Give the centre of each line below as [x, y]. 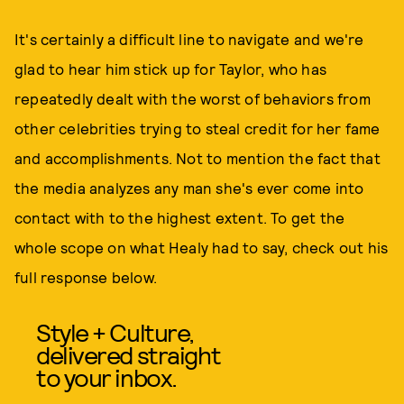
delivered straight [129, 354]
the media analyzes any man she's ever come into [189, 188]
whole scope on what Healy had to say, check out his [202, 247]
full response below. [86, 277]
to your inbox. [106, 377]
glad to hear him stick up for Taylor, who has [171, 69]
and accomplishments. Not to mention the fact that [197, 158]
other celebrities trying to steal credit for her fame [197, 128]
